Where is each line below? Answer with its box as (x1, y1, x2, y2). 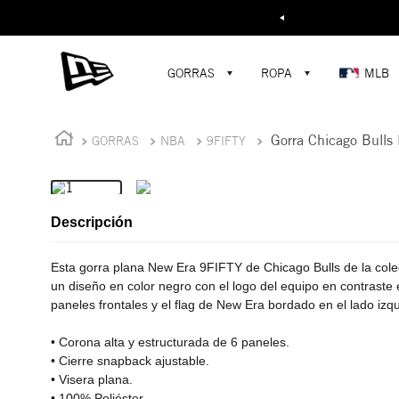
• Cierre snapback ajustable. (51, 354, 209, 368)
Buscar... (238, 6, 293, 23)
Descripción (51, 215, 133, 230)
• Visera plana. (51, 372, 133, 387)
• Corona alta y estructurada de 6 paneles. (51, 335, 289, 349)
